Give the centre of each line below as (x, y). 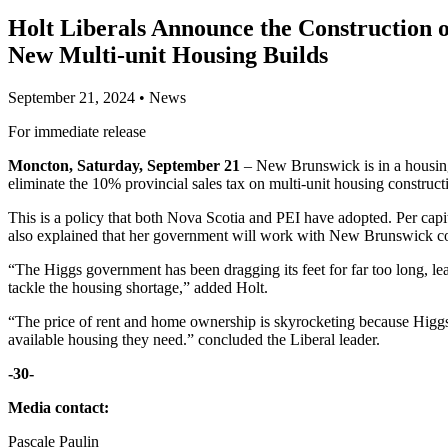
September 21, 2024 (71, 97)
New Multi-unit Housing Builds (168, 54)
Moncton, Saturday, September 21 (126, 165)
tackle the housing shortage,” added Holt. (138, 287)
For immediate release (77, 131)
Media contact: (58, 407)
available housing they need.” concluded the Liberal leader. (194, 339)
